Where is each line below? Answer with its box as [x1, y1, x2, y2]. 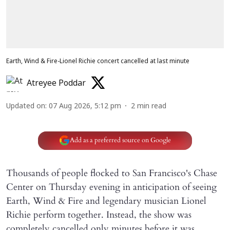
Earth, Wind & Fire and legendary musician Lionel [6, 194, 206, 207]
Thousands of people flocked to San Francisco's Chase [6, 166, 217, 180]
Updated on [6, 102, 45, 111]
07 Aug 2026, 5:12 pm [49, 102, 121, 111]
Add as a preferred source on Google [69, 136, 171, 145]
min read [137, 102, 166, 111]
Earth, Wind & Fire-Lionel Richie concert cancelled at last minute [6, 57, 189, 65]
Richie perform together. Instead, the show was [6, 208, 191, 221]
